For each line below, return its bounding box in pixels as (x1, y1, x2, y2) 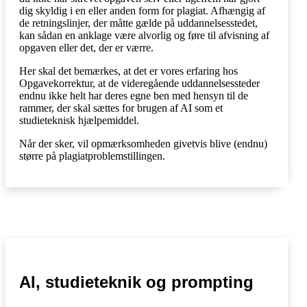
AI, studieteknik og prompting (19, 272, 254, 291)
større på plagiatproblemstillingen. (19, 150, 165, 162)
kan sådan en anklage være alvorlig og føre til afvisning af (19, 29, 269, 41)
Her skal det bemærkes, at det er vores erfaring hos (19, 65, 238, 77)
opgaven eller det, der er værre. (19, 42, 153, 53)
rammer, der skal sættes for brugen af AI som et (19, 102, 223, 114)
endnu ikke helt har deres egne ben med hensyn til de (19, 90, 248, 101)
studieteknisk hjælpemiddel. (19, 114, 139, 126)
